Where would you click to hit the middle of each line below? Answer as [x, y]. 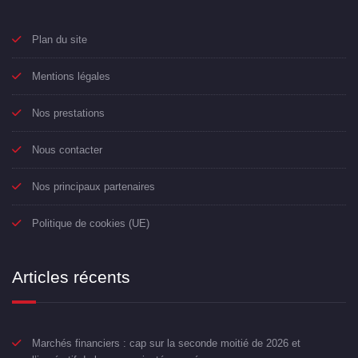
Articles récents [71, 277]
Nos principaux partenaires [93, 187]
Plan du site [60, 40]
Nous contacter [67, 150]
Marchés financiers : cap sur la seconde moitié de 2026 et [166, 344]
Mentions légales [71, 77]
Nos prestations [68, 113]
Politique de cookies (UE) [91, 224]
